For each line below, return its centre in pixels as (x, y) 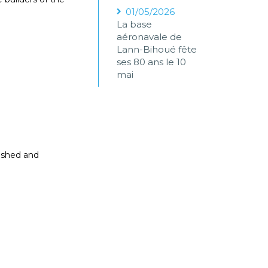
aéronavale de (150, 37)
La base (135, 24)
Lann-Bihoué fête (157, 49)
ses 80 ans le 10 (152, 62)
